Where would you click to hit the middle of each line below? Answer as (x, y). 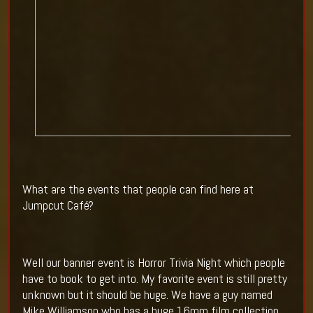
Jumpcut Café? (58, 205)
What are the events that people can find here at (138, 189)
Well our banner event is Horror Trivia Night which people (153, 263)
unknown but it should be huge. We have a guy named (147, 295)
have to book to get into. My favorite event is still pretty (154, 279)
